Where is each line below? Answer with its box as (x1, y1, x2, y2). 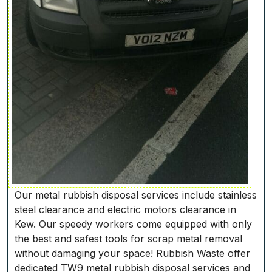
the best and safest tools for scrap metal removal (15, 233, 242, 245)
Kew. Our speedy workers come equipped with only (15, 218, 252, 231)
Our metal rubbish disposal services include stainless (15, 189, 257, 202)
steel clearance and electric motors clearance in (15, 203, 236, 216)
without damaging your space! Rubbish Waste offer (15, 247, 250, 260)
